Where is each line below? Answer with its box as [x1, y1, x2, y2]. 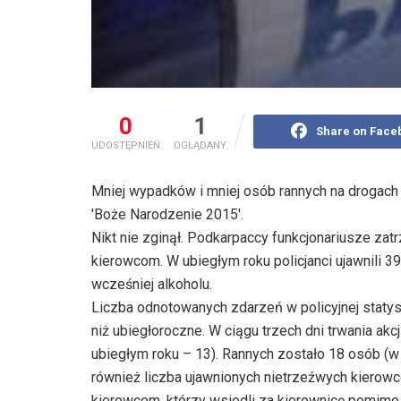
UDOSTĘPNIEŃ [91, 140, 160, 152]
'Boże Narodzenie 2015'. [91, 206, 243, 224]
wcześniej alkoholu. [91, 276, 212, 294]
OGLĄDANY [174, 140, 226, 152]
